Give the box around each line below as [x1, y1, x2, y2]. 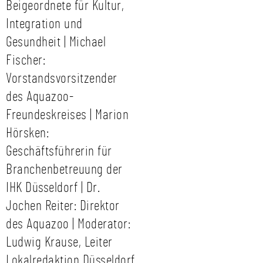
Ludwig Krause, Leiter [6, 235, 113, 249]
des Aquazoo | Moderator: [6, 217, 130, 231]
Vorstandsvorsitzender [6, 72, 117, 86]
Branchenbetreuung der [6, 163, 123, 177]
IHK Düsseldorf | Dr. [6, 181, 100, 195]
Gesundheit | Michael [6, 35, 106, 49]
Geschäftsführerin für [6, 144, 112, 159]
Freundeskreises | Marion [6, 108, 129, 122]
